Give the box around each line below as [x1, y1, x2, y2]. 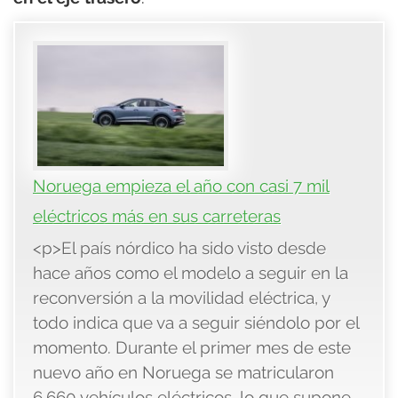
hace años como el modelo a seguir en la [33, 263, 348, 283]
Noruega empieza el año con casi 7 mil [33, 176, 330, 196]
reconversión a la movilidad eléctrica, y [33, 288, 330, 308]
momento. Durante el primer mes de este [33, 338, 351, 358]
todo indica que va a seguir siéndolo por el [33, 313, 359, 333]
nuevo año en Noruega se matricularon [33, 362, 334, 383]
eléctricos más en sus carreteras [33, 206, 281, 227]
